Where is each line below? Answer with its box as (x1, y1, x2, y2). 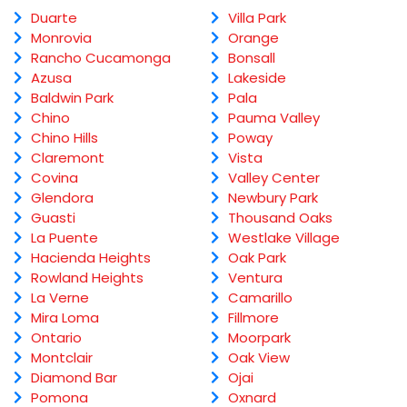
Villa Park (227, 8, 286, 28)
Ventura (227, 268, 283, 288)
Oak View (227, 348, 290, 368)
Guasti (31, 208, 75, 228)
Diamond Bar (31, 368, 117, 388)
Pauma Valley (227, 108, 320, 128)
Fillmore (227, 308, 279, 328)
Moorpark (227, 328, 291, 348)
